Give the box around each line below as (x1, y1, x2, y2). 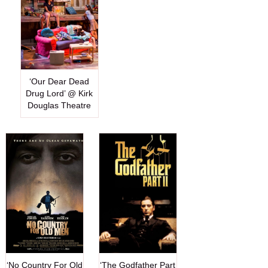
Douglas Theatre (28, 100, 92, 110)
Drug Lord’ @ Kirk (26, 88, 93, 98)
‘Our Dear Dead (29, 76, 90, 86)
